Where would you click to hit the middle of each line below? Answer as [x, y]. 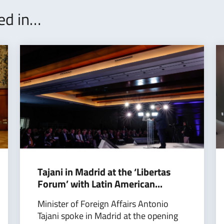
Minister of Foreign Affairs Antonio [103, 203]
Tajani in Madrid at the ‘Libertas [104, 171]
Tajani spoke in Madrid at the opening [108, 215]
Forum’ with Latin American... [100, 183]
